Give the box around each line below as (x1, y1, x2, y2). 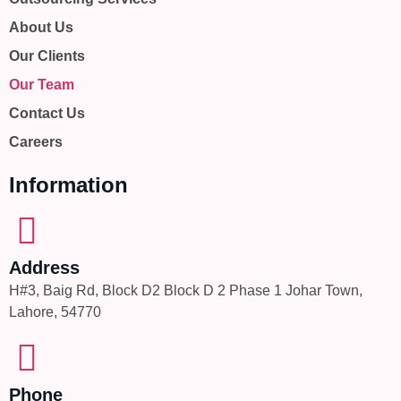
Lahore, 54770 (9, 304, 101, 320)
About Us (9, 20, 73, 36)
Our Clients (9, 48, 85, 64)
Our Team (9, 77, 74, 93)
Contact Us (9, 106, 85, 122)
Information (9, 173, 128, 198)
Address (9, 258, 80, 278)
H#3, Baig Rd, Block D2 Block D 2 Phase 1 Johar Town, (9, 283, 363, 299)
